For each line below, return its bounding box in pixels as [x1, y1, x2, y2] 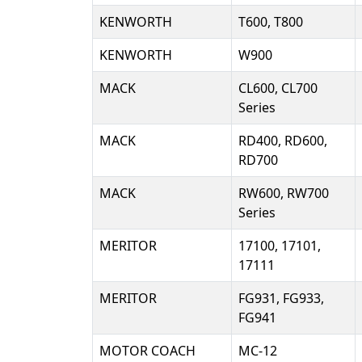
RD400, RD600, [238, 132, 327, 149]
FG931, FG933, [238, 289, 324, 307]
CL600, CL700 [238, 79, 318, 97]
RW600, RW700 [238, 184, 329, 202]
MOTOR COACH [99, 342, 196, 360]
